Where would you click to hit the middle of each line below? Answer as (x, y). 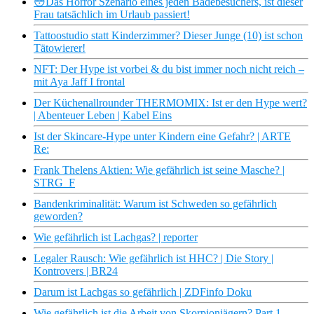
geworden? (58, 217)
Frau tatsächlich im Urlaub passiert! (112, 15)
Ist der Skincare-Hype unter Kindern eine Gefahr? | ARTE (162, 137)
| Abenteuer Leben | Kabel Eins (103, 116)
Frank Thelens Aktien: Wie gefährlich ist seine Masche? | (159, 170)
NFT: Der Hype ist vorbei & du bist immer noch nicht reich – (169, 69)
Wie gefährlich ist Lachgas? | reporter (116, 238)
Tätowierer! (60, 48)
